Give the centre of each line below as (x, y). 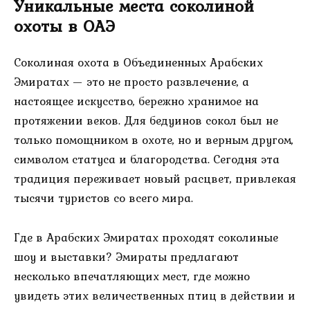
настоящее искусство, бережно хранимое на (136, 101)
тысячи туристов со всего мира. (103, 198)
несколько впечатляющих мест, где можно (132, 276)
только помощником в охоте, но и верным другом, (154, 140)
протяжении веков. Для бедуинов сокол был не (146, 121)
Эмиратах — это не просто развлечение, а (131, 82)
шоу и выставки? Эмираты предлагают (126, 257)
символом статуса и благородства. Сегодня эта (147, 159)
